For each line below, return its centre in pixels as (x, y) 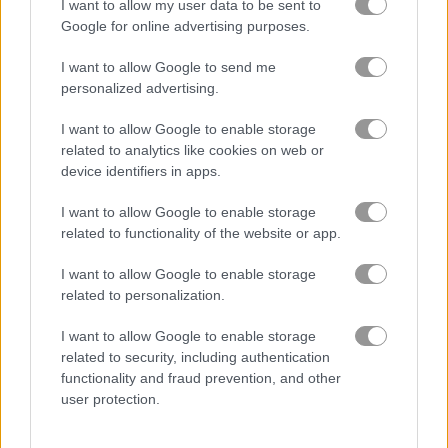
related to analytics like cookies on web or (192, 150)
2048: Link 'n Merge (302, 233)
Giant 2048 (59, 233)
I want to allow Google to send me (168, 67)
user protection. (110, 399)
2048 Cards (276, 420)
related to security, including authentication (195, 357)
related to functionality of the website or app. (201, 233)
